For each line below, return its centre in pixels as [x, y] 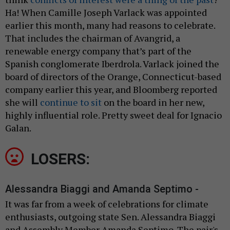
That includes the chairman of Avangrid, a [93, 38]
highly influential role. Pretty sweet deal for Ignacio [113, 115]
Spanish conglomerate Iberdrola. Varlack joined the [112, 63]
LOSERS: [60, 159]
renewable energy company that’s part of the [98, 51]
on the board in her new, [153, 102]
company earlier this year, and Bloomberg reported [111, 89]
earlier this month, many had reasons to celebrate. [110, 25]
